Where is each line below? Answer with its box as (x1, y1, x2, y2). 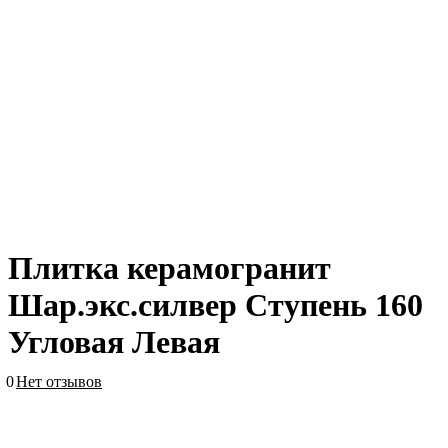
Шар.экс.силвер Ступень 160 (8, 287, 423, 324)
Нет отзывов (16, 373, 102, 391)
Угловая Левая (8, 324, 220, 361)
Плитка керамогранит (8, 250, 331, 287)
